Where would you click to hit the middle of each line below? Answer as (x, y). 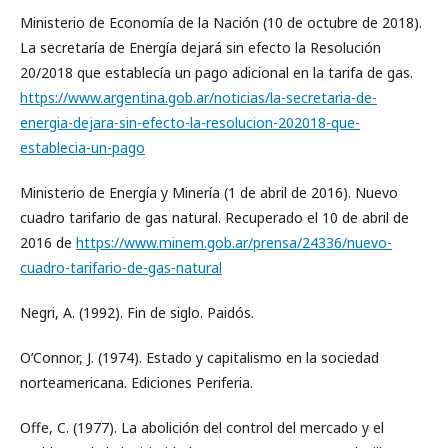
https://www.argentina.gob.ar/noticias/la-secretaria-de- (198, 97)
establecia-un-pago (82, 147)
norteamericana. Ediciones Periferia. (136, 382)
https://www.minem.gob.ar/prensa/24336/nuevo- (234, 242)
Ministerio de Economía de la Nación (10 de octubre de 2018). (221, 22)
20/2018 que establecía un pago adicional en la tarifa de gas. (216, 72)
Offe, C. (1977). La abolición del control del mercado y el (202, 427)
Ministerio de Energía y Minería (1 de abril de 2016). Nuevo (209, 192)
